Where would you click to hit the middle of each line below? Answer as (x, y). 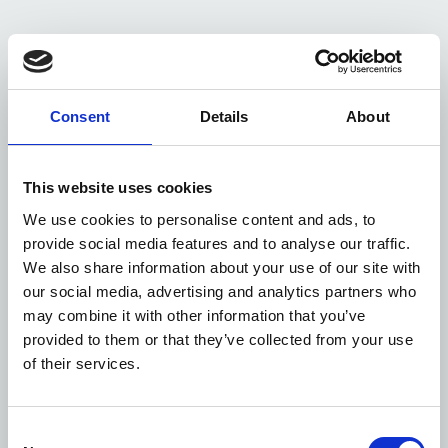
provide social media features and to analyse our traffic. (217, 243)
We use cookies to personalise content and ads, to (199, 219)
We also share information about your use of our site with (222, 267)
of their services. (81, 363)
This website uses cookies (118, 187)
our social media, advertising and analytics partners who (219, 291)
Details (224, 116)
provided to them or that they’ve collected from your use (218, 339)
